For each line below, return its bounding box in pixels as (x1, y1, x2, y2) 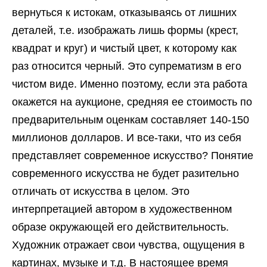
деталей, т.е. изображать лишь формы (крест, (12, 24, 238, 37)
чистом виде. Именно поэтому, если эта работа (12, 78, 247, 91)
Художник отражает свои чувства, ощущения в (12, 239, 245, 252)
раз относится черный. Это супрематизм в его (12, 60, 241, 73)
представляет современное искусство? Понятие (12, 150, 253, 162)
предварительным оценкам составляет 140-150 (12, 114, 249, 126)
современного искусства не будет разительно (12, 167, 239, 180)
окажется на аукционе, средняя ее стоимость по (12, 96, 252, 108)
